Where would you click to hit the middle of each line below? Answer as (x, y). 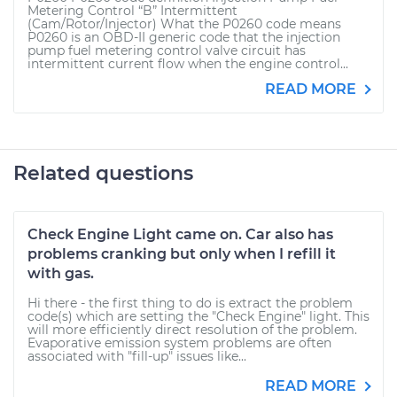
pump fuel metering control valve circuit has (167, 51)
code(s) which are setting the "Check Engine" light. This (198, 317)
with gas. (61, 274)
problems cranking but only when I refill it (182, 254)
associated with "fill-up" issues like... (137, 357)
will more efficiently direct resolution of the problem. (192, 330)
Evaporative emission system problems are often (179, 343)
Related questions (103, 174)
